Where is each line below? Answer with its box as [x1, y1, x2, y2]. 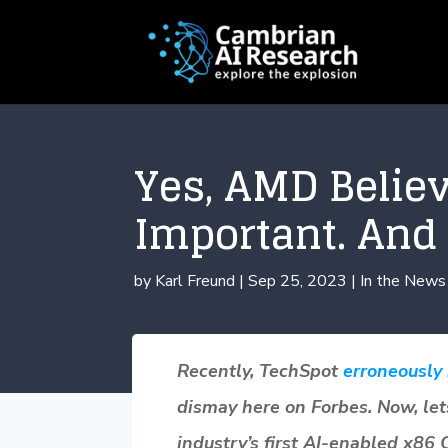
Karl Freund [155, 269, 236, 292]
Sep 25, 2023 [248, 269, 348, 292]
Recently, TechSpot [177, 358, 343, 383]
